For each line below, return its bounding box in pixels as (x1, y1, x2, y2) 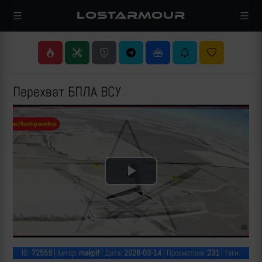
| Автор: (52, 247, 79, 258)
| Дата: (99, 247, 124, 258)
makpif (79, 247, 99, 258)
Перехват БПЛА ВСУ (13, 82, 121, 101)
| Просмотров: (161, 247, 207, 258)
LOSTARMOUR (77, 9, 185, 22)
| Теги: (219, 247, 240, 258)
